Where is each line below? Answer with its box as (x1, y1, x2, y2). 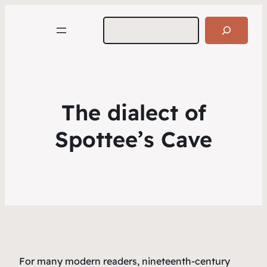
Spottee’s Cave (55, 126, 212, 153)
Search (103, 17, 128, 26)
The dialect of (61, 99, 206, 126)
